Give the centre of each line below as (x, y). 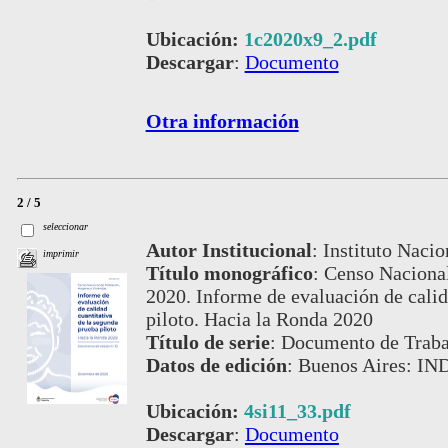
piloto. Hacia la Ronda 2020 (259, 318)
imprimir (61, 254)
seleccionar (66, 226)
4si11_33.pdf (297, 410)
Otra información (222, 120)
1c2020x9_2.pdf (310, 38)
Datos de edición (216, 364)
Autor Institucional (228, 249)
